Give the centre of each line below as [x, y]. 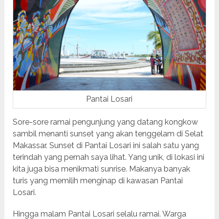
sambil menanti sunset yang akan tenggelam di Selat [108, 134]
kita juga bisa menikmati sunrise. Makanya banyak [102, 169]
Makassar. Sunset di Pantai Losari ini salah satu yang [106, 146]
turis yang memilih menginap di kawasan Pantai [98, 181]
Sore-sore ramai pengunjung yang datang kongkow [106, 122]
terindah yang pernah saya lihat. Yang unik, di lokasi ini [109, 157]
